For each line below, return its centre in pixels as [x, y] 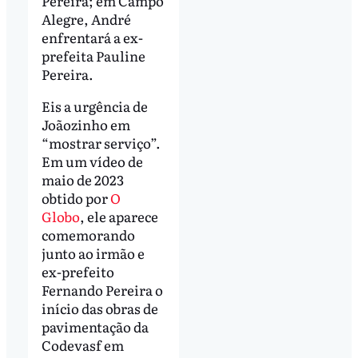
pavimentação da [95, 326]
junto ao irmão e [93, 253]
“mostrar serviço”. [101, 142]
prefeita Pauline [93, 55]
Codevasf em [82, 344]
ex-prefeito [78, 271]
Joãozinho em [86, 124]
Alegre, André [86, 18]
